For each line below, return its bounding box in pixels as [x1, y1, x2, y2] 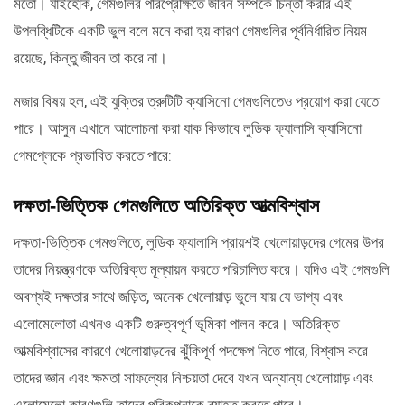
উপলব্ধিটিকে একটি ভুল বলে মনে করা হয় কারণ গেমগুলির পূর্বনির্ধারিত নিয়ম [14, 21, 367, 40]
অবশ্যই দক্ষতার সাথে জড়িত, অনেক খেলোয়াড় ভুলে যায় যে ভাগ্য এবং [14, 287, 343, 306]
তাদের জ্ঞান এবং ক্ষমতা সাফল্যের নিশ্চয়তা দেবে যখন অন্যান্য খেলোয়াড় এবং [14, 368, 373, 387]
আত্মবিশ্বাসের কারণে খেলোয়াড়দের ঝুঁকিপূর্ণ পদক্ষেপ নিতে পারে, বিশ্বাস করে [14, 341, 368, 360]
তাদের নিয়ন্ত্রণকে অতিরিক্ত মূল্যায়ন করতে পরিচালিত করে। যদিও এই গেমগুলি [14, 259, 390, 278]
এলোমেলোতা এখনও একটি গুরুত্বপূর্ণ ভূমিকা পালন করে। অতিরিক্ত [14, 314, 339, 333]
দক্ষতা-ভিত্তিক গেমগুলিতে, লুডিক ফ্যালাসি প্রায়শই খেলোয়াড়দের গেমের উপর [14, 232, 384, 251]
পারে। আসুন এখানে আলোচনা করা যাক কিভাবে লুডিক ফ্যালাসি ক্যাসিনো [14, 118, 362, 137]
